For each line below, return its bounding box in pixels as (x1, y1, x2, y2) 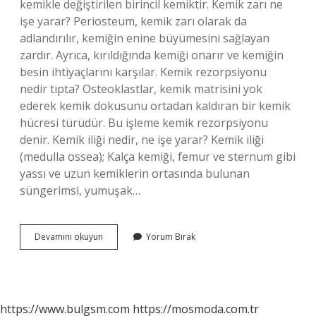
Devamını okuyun (35, 231, 103, 243)
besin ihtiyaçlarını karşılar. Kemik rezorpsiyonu (20, 64, 267, 80)
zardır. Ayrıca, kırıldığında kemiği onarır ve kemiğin (20, 47, 284, 63)
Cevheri (102, 243, 133, 255)
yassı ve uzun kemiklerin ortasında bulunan (20, 166, 250, 181)
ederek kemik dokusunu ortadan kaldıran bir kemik (20, 98, 291, 114)
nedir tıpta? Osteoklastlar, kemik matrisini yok (20, 81, 262, 97)
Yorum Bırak (146, 231, 195, 243)
